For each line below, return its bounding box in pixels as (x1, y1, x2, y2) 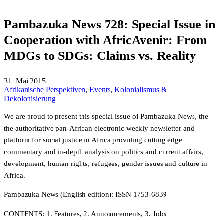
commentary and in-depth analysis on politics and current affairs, (4, 148, 203, 156)
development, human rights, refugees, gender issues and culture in (4, 160, 207, 167)
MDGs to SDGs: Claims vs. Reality (4, 49, 196, 63)
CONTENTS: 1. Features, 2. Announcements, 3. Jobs (4, 210, 166, 218)
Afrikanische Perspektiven (4, 85, 85, 94)
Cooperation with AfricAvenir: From (4, 33, 207, 47)
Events (89, 85, 110, 94)
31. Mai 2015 (4, 77, 46, 85)
